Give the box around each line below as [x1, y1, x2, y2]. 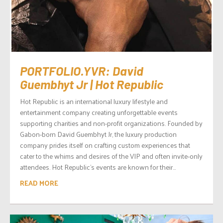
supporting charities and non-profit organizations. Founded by [20, 117, 203, 130]
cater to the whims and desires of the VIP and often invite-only [20, 150, 203, 163]
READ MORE [20, 177, 58, 190]
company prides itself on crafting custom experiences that [20, 139, 190, 152]
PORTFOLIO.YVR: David [20, 63, 143, 79]
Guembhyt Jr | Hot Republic [20, 77, 163, 92]
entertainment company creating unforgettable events [20, 106, 178, 119]
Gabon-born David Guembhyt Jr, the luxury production [20, 128, 177, 141]
